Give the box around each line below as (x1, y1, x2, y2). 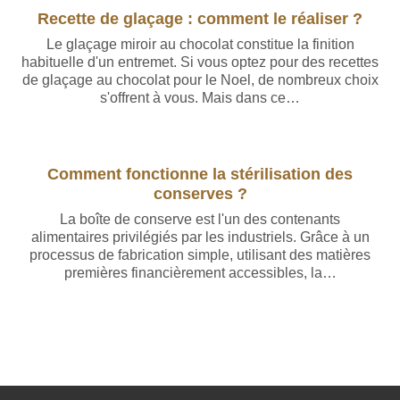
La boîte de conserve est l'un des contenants (60, 212, 340, 227)
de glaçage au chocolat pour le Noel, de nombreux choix (21, 72, 379, 87)
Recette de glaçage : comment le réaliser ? (37, 9, 362, 28)
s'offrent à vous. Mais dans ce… (100, 90, 300, 105)
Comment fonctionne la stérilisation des (47, 164, 353, 183)
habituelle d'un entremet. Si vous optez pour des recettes (21, 54, 379, 70)
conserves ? (153, 184, 247, 203)
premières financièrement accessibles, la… (63, 265, 337, 280)
